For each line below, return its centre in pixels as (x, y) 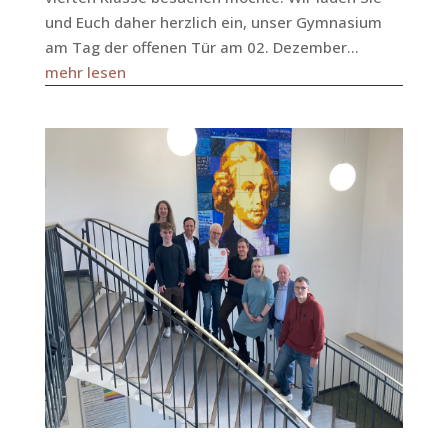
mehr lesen (85, 72)
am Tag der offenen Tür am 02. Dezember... (201, 47)
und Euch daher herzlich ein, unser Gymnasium (213, 22)
